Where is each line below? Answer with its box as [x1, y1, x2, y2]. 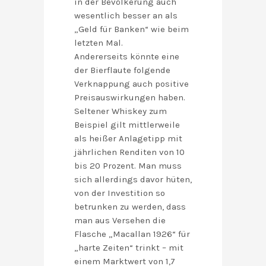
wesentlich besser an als [74, 10, 178, 21]
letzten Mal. [74, 37, 123, 49]
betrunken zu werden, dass [74, 201, 186, 213]
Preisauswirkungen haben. [74, 92, 185, 103]
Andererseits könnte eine [74, 51, 179, 62]
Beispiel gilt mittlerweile [74, 119, 180, 131]
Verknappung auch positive [74, 78, 189, 90]
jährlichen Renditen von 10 [74, 147, 185, 158]
